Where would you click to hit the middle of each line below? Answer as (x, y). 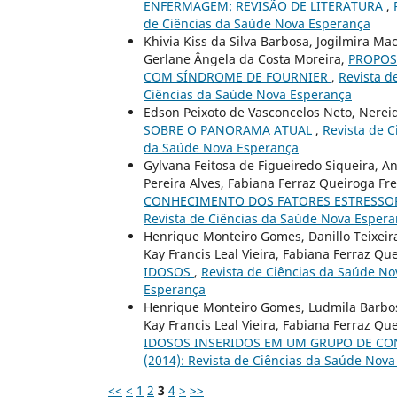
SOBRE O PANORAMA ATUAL (230, 130)
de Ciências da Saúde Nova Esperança (257, 24)
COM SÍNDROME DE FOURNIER (237, 77)
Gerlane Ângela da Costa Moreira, (246, 59)
